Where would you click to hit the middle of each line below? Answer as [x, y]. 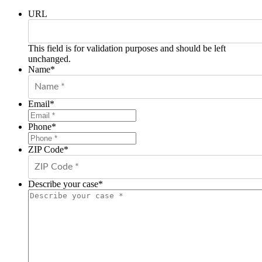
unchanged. [49, 58]
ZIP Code [46, 149]
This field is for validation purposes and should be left [127, 48]
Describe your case [63, 184]
